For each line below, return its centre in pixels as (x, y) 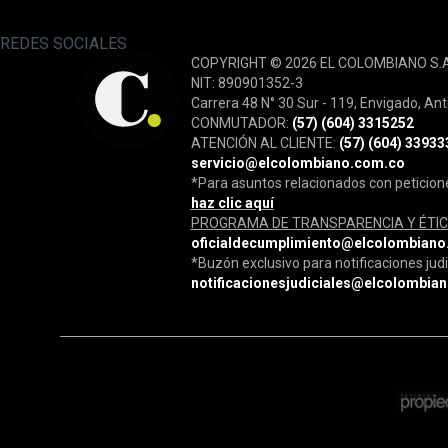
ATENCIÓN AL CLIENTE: (263, 143)
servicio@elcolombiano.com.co (297, 163)
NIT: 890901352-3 (246, 83)
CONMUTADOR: (241, 123)
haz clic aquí (232, 203)
